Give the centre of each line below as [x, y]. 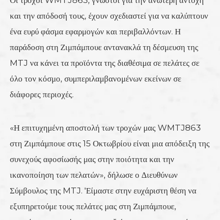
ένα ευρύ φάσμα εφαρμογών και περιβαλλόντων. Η [95, 31]
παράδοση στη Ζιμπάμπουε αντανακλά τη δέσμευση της [104, 47]
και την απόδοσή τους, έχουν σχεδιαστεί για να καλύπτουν [109, 15]
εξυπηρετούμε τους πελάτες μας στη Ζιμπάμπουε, [93, 206]
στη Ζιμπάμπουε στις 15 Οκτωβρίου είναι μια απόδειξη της [110, 143]
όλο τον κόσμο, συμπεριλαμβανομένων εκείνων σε [96, 78]
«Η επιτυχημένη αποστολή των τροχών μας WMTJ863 [105, 127]
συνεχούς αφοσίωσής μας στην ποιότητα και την [92, 159]
